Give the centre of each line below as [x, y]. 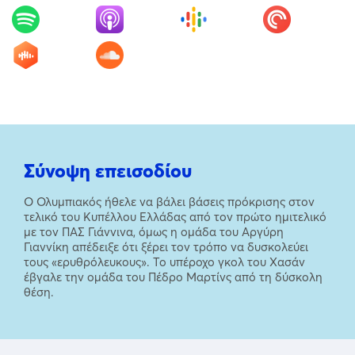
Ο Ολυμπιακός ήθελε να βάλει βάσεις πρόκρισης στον [169, 202]
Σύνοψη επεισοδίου [108, 171]
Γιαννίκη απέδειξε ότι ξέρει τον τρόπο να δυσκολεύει [166, 247]
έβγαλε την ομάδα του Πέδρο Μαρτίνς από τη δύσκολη [173, 277]
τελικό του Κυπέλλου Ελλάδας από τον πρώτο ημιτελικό [175, 217]
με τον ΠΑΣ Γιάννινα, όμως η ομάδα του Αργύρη [154, 232]
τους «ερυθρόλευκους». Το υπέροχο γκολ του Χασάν [164, 262]
